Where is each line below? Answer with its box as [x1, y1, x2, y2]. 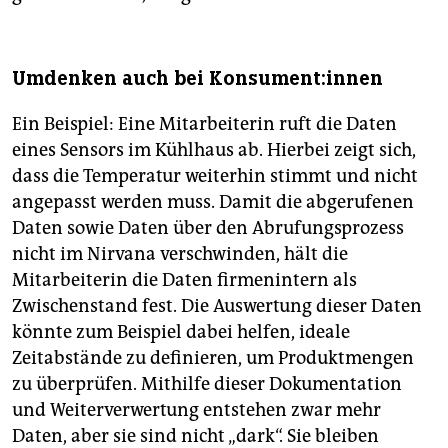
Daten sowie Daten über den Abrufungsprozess [12, 216, 404, 239]
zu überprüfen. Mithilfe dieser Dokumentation [12, 372, 402, 395]
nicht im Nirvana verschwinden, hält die [12, 242, 348, 265]
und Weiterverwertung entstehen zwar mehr [12, 398, 381, 421]
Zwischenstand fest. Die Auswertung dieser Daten [12, 294, 422, 317]
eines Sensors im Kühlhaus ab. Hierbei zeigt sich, [12, 138, 416, 161]
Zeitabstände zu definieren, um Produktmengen [12, 346, 414, 369]
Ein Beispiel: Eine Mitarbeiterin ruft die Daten [12, 112, 397, 135]
